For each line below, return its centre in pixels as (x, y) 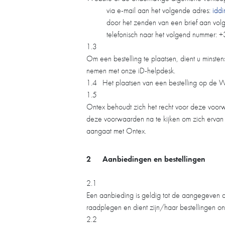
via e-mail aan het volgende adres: (159, 10)
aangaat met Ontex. (116, 131)
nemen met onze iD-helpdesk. (131, 71)
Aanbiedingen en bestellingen (154, 159)
